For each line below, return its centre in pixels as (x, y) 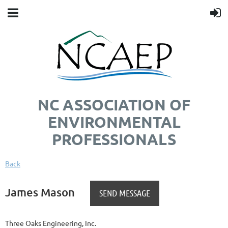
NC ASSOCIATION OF (114, 105)
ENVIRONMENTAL (114, 122)
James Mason (40, 192)
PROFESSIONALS (114, 139)
